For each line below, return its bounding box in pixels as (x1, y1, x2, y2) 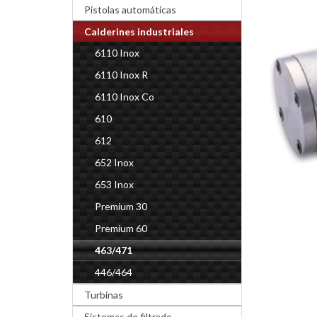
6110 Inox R (95, 69, 148, 81)
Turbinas (84, 289, 123, 301)
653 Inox (95, 178, 134, 190)
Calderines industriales (84, 25, 194, 38)
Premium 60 (95, 222, 147, 234)
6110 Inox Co (95, 91, 154, 103)
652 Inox (95, 156, 134, 168)
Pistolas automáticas (84, 4, 176, 16)
